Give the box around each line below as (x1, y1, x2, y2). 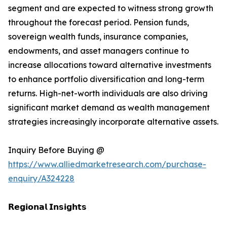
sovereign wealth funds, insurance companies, (8, 31, 188, 42)
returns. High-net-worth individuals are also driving (8, 88, 208, 99)
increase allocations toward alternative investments (8, 60, 211, 70)
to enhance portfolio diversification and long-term (8, 74, 204, 85)
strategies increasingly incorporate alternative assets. (8, 117, 218, 127)
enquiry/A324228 (8, 173, 74, 184)
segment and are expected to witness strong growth (8, 3, 213, 14)
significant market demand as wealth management (8, 102, 210, 113)
